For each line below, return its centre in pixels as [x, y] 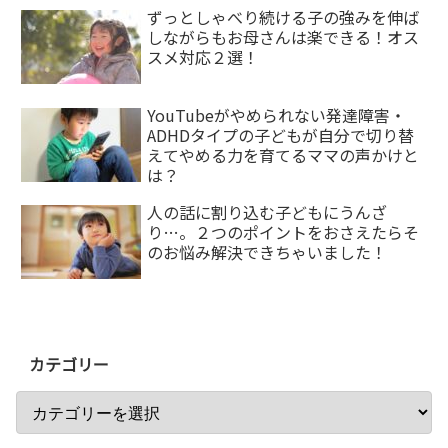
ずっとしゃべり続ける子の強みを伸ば [283, 17]
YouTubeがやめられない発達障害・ [277, 114]
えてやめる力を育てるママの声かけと [283, 154]
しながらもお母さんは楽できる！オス [283, 37]
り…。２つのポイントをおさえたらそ [283, 232]
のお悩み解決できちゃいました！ [267, 252]
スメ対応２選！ [203, 57]
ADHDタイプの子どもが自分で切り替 [281, 134]
